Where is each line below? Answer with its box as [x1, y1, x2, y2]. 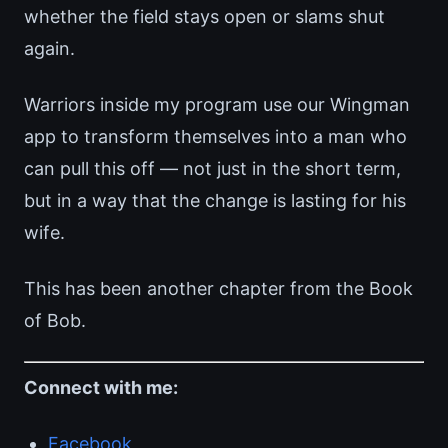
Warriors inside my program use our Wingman [24, 94, 410, 116]
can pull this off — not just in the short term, [24, 158, 401, 180]
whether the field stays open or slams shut [24, 6, 385, 28]
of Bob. [24, 310, 86, 332]
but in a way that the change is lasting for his [24, 190, 406, 212]
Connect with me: [24, 377, 178, 399]
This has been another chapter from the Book [24, 278, 413, 300]
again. [24, 38, 75, 60]
